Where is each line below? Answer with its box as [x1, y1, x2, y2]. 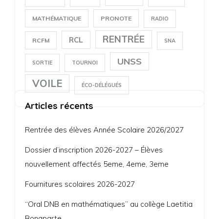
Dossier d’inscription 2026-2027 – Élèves [25, 145, 163, 154]
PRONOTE [101, 14, 131, 22]
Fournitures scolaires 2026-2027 [25, 179, 135, 189]
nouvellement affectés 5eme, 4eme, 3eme [25, 159, 169, 169]
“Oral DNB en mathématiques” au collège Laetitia [25, 199, 193, 209]
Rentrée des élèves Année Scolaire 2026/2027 [25, 125, 184, 134]
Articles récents [25, 99, 93, 111]
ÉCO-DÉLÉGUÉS [82, 81, 122, 88]
